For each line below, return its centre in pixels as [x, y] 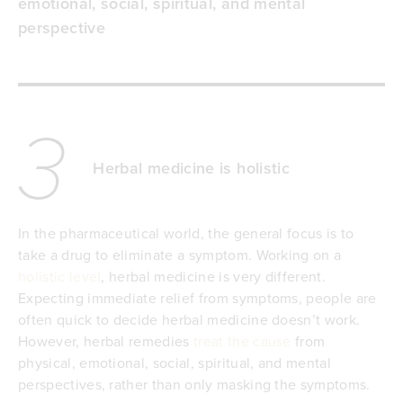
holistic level [60, 277]
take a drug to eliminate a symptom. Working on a [180, 255]
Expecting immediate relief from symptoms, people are [197, 298]
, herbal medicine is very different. [214, 277]
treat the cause [242, 341]
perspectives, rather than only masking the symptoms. [194, 385]
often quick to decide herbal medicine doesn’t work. [189, 320]
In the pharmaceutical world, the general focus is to [186, 233]
